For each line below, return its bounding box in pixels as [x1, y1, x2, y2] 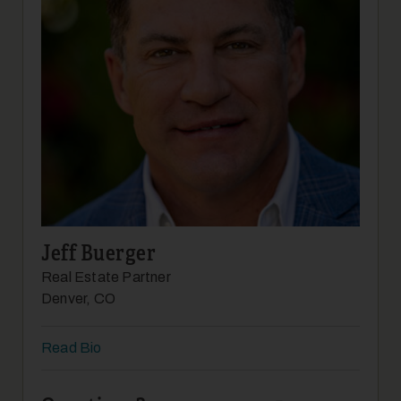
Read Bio [41, 340, 102, 355]
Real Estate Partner [41, 269, 171, 285]
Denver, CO [41, 291, 115, 306]
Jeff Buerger [41, 240, 156, 267]
